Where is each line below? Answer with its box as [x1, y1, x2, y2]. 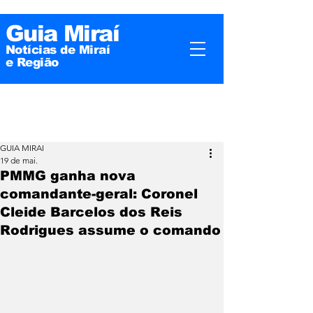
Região [16, 56, 59, 69]
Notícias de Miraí [6, 43, 110, 57]
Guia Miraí [6, 21, 119, 46]
